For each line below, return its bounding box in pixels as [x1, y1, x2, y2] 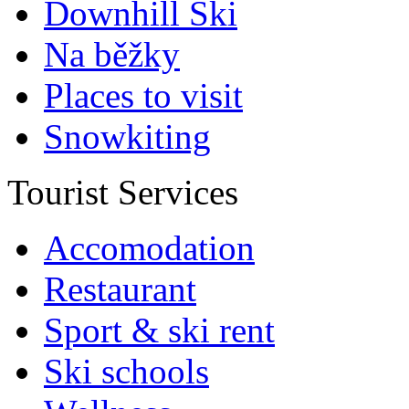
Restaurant [44, 269, 196, 309]
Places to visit [44, 76, 243, 115]
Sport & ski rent [44, 310, 275, 350]
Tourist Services [7, 173, 238, 212]
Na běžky [44, 35, 180, 74]
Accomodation [44, 228, 255, 267]
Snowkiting [44, 117, 211, 156]
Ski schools [44, 351, 209, 391]
